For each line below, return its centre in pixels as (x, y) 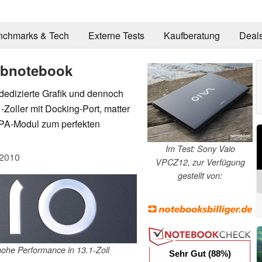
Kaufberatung (192, 36)
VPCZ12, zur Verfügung (200, 162)
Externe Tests (116, 36)
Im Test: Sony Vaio (200, 148)
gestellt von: (200, 175)
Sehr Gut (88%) (200, 254)
